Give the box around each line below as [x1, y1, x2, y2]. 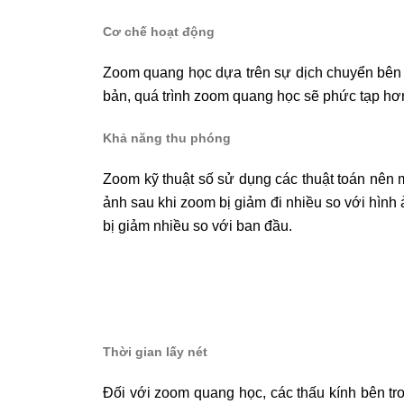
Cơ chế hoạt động [103, 23, 215, 39]
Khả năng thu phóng [103, 130, 231, 145]
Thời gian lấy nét [103, 344, 207, 359]
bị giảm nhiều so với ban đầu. [103, 217, 292, 234]
